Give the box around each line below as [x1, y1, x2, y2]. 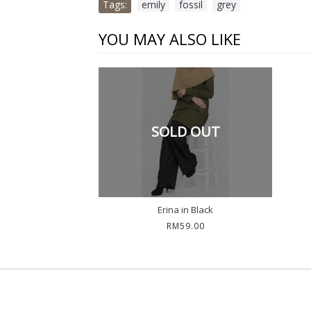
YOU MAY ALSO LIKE [99, 28, 241, 49]
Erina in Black [158, 203, 213, 216]
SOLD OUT [151, 122, 220, 141]
